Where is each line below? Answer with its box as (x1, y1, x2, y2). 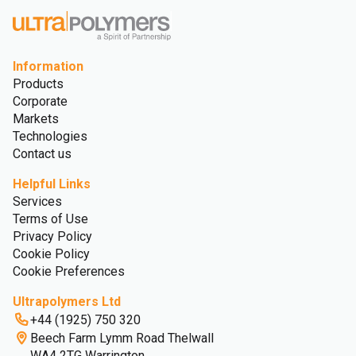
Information (13, 58, 83, 74)
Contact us (13, 145, 72, 161)
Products (13, 75, 64, 91)
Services (13, 193, 62, 209)
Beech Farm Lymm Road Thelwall (30, 330, 217, 346)
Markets (13, 110, 59, 126)
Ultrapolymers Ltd (13, 293, 121, 309)
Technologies (13, 128, 87, 144)
